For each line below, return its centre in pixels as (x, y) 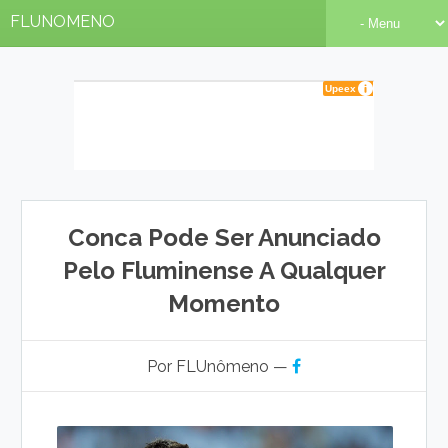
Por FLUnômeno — (219, 366)
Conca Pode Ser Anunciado (224, 237)
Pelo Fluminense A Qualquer (224, 270)
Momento (224, 303)
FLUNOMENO (62, 21)
